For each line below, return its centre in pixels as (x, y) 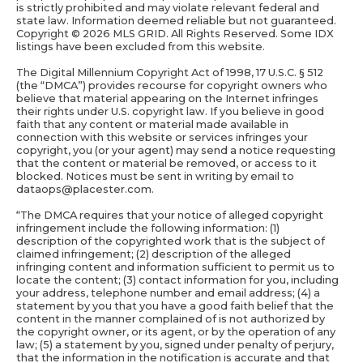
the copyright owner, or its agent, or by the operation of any (175, 332)
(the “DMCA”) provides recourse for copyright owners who (171, 86)
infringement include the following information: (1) (147, 228)
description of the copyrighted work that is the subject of (170, 241)
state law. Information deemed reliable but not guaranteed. (176, 21)
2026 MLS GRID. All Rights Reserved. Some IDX (208, 34)
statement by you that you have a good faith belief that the (175, 306)
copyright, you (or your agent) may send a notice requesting (175, 151)
